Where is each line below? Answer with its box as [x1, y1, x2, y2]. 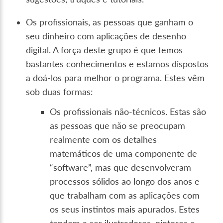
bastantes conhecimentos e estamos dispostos [26, 59, 209, 70]
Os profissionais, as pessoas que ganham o [26, 17, 194, 28]
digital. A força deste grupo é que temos [26, 45, 183, 56]
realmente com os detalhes [50, 134, 157, 145]
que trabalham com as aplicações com [50, 190, 200, 201]
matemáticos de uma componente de [50, 148, 198, 159]
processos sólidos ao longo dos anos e [50, 176, 200, 187]
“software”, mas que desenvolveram [50, 162, 192, 173]
